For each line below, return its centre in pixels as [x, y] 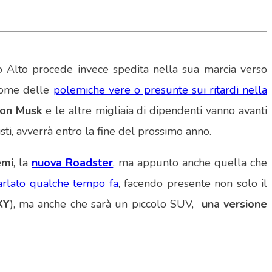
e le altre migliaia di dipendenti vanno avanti [157, 111]
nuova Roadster [73, 163]
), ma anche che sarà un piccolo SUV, [105, 204]
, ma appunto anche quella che [190, 163]
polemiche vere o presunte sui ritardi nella [160, 90]
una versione [234, 204]
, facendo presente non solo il [193, 184]
